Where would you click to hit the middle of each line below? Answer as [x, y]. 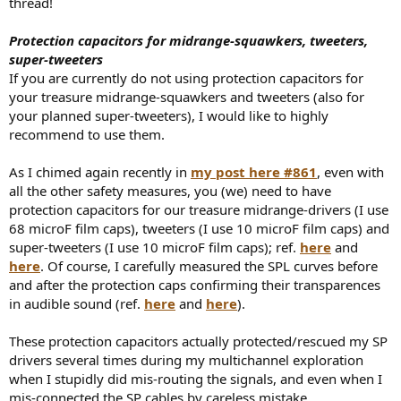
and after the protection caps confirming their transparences [195, 285]
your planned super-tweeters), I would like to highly [169, 116]
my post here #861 [254, 172]
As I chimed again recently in [100, 172]
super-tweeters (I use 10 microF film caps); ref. [154, 247]
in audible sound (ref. [77, 304]
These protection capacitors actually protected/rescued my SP [198, 341]
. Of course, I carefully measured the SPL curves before [209, 266]
